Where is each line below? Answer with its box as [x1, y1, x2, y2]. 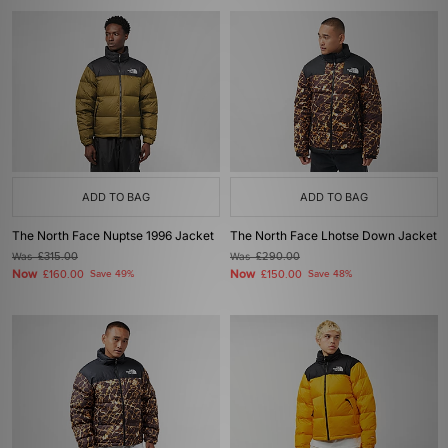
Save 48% [308, 268, 352, 280]
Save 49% [90, 268, 134, 280]
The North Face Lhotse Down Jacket [230, 228, 437, 243]
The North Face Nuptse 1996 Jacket [12, 228, 214, 243]
